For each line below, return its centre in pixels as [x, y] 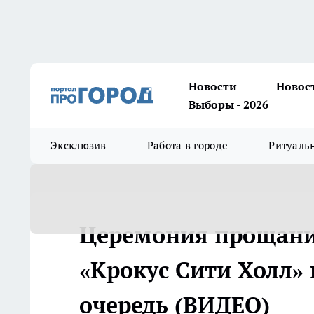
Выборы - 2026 [228, 104]
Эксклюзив [78, 145]
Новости [213, 86]
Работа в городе [187, 145]
